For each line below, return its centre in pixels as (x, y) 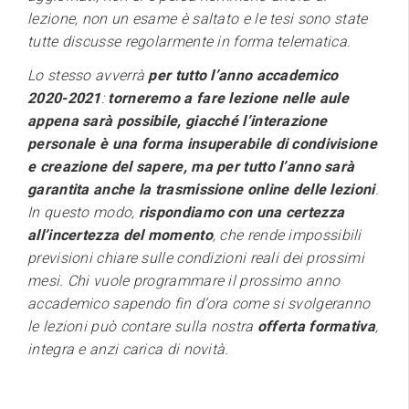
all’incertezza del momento (120, 235)
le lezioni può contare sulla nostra (142, 326)
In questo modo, (83, 212)
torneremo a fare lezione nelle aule (228, 98)
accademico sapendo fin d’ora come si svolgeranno (199, 303)
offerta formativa (316, 326)
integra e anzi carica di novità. (128, 349)
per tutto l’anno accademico (243, 75)
